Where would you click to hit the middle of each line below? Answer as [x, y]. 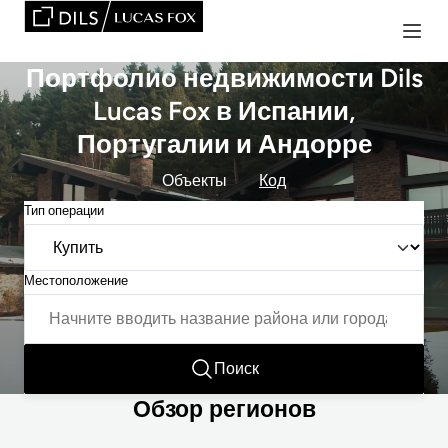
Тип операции [64, 210]
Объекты [194, 180]
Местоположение [76, 280]
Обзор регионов [224, 409]
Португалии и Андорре [224, 144]
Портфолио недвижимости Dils [224, 78]
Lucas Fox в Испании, [224, 111]
